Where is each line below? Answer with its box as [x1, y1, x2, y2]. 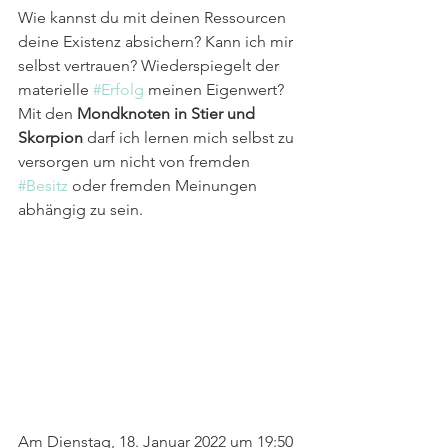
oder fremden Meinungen [68, 176, 261, 195]
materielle [18, 80, 93, 99]
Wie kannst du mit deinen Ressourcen [18, 8, 290, 27]
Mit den [18, 104, 77, 123]
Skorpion [18, 128, 83, 147]
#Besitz [18, 176, 68, 195]
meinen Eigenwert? [144, 80, 288, 99]
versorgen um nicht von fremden [18, 152, 254, 171]
